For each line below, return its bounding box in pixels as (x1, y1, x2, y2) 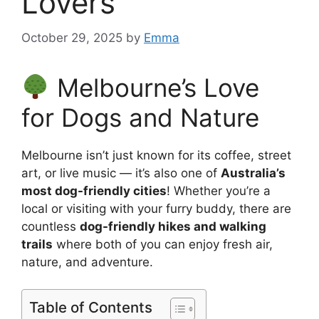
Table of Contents (29, 298, 152, 316)
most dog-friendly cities (21, 183, 167, 198)
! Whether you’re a (167, 183, 271, 198)
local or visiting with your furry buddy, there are (21, 201, 291, 216)
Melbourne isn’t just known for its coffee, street (21, 147, 291, 162)
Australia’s (221, 165, 286, 180)
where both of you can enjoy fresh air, (53, 236, 273, 251)
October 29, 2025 (21, 30, 122, 45)
